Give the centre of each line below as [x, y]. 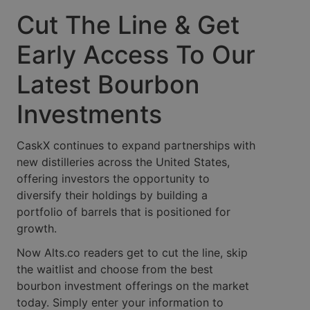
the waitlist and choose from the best [115, 269]
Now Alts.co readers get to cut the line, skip [132, 252]
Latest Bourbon [108, 84]
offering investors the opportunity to [113, 179]
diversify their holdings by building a [112, 195]
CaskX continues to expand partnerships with [136, 146]
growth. [37, 229]
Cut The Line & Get [128, 25]
